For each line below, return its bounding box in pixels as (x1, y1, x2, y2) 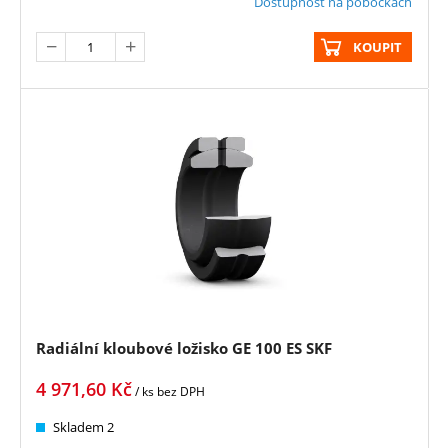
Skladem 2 (53, 417, 114, 436)
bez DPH (157, 382, 205, 400)
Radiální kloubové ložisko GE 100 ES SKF (36, 337, 332, 358)
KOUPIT (353, 37, 402, 56)
